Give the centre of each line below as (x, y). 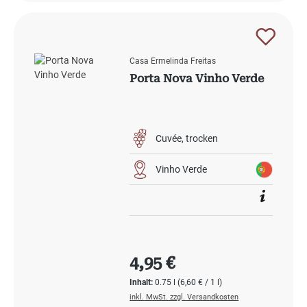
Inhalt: (143, 283)
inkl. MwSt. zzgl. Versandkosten (184, 297)
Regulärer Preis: (179, 256)
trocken (202, 138)
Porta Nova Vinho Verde (197, 79)
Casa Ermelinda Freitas (173, 61)
